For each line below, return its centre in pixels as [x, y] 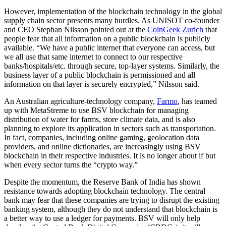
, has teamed [197, 101]
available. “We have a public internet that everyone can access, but [109, 47]
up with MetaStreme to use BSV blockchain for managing [96, 110]
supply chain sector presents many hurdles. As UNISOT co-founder [112, 20]
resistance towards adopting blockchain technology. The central [105, 191]
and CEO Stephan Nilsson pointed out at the [76, 29]
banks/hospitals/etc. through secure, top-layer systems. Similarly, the [112, 66]
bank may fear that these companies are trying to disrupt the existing [112, 200]
